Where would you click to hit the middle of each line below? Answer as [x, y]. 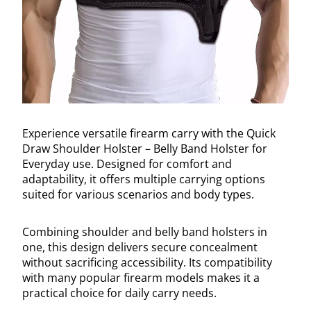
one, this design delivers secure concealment [140, 247]
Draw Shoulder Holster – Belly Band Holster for [145, 149]
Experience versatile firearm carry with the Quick [149, 134]
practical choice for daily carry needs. [119, 293]
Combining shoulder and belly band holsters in [145, 232]
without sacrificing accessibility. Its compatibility [147, 263]
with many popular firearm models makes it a [141, 278]
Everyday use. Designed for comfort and [127, 164]
